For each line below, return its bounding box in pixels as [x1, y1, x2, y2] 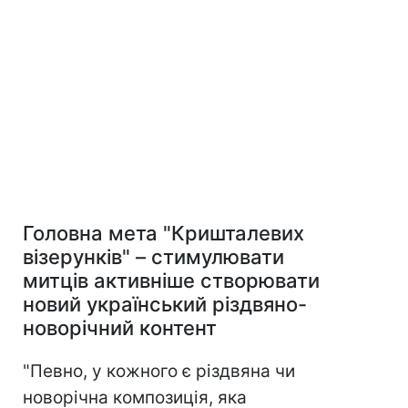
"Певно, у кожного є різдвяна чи [23, 360, 295, 382]
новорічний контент [23, 315, 217, 340]
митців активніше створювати [23, 268, 320, 292]
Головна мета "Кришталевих [23, 220, 304, 245]
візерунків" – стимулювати [23, 244, 284, 269]
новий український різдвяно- [23, 291, 307, 316]
